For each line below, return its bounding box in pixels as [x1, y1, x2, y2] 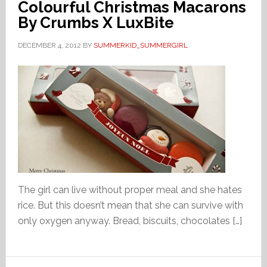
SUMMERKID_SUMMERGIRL [93, 41, 188, 49]
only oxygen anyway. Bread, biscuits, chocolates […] [17, 215, 242, 226]
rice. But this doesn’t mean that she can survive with [17, 200, 243, 211]
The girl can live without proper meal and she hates [17, 184, 242, 195]
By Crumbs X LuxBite [17, 14, 174, 32]
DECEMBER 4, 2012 [17, 41, 81, 49]
